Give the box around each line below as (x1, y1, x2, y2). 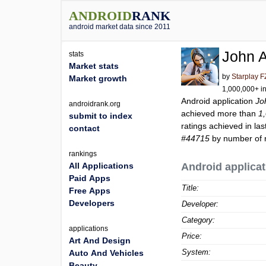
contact (69, 123, 100, 133)
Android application (181, 96, 256, 106)
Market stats (69, 61, 119, 71)
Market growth (69, 74, 127, 83)
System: (182, 248, 211, 256)
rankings (69, 150, 97, 158)
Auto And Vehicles (69, 248, 144, 258)
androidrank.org (69, 100, 121, 108)
